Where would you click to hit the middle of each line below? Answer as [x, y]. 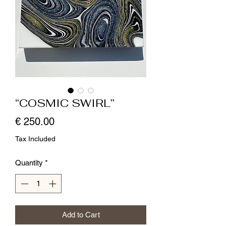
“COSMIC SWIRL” [65, 103]
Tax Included [35, 138]
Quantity [29, 162]
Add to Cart [81, 215]
